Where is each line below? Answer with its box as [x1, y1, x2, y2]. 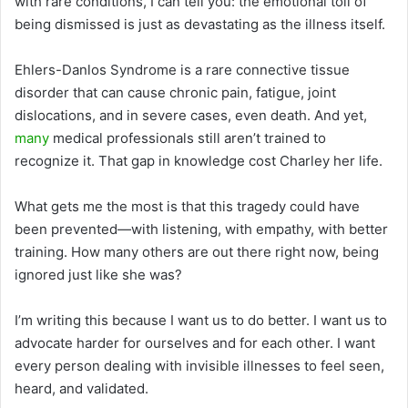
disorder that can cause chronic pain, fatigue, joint [15, 83, 336, 101]
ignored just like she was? [15, 265, 182, 283]
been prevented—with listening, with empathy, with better [15, 219, 388, 238]
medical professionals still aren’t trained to [49, 128, 326, 147]
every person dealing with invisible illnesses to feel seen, [15, 356, 384, 374]
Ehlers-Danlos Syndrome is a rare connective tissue [15, 60, 350, 78]
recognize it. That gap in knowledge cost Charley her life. [15, 151, 382, 169]
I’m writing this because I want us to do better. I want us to [15, 311, 387, 329]
